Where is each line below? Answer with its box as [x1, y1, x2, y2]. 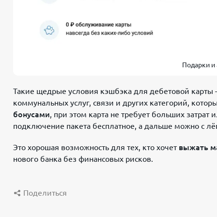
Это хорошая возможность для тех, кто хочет [13, 142, 179, 152]
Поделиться [23, 188, 67, 197]
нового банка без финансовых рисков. [13, 154, 153, 163]
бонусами [13, 109, 50, 119]
